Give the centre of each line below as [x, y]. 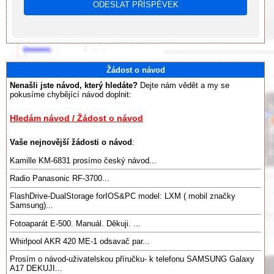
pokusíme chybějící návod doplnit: [71, 94]
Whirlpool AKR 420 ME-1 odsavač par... [80, 241]
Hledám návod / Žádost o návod [76, 118]
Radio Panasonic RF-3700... [60, 179]
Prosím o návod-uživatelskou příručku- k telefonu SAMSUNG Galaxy [132, 259]
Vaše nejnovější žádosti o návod [71, 142]
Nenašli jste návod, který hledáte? [74, 85]
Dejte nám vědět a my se [183, 85]
